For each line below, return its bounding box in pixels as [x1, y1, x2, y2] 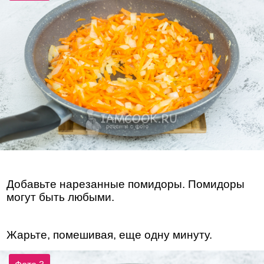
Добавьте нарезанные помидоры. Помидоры [6, 178, 245, 191]
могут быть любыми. [6, 191, 115, 204]
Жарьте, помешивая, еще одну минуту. [6, 229, 213, 242]
